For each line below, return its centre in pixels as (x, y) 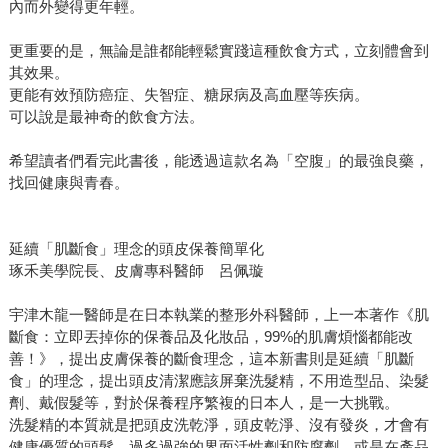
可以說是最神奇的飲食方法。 (106, 117)
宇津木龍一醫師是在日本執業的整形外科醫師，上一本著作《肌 (218, 315)
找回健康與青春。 (68, 183)
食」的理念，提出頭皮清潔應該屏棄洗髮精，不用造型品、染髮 (218, 381)
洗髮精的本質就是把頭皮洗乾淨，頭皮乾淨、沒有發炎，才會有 (218, 425)
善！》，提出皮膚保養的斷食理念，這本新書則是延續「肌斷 (211, 359)
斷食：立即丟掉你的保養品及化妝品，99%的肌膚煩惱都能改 (210, 337)
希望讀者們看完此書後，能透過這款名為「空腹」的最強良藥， (218, 161)
